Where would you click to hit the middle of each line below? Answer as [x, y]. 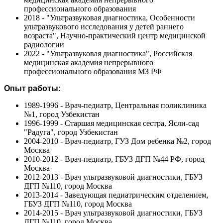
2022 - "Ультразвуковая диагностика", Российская [108, 53]
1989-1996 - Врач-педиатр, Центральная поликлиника [115, 105]
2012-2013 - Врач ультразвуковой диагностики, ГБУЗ [113, 177]
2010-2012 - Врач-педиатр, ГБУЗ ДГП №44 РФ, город [114, 159]
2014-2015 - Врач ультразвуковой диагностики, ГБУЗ [113, 213]
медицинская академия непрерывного [89, 62]
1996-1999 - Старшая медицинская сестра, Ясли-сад [111, 123]
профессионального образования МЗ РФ [93, 71]
